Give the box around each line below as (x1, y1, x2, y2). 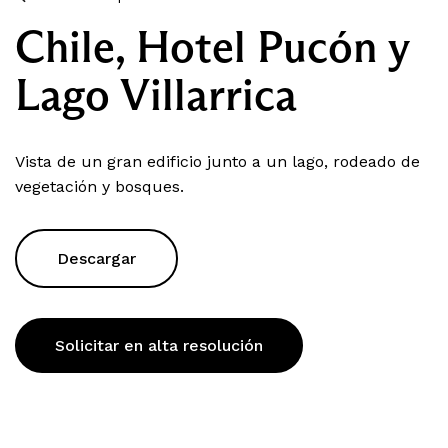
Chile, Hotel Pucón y (15, 18, 409, 74)
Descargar (57, 248, 136, 268)
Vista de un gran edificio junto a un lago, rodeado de (15, 151, 420, 171)
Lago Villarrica (15, 66, 297, 122)
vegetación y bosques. (15, 176, 184, 196)
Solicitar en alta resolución (55, 335, 263, 355)
